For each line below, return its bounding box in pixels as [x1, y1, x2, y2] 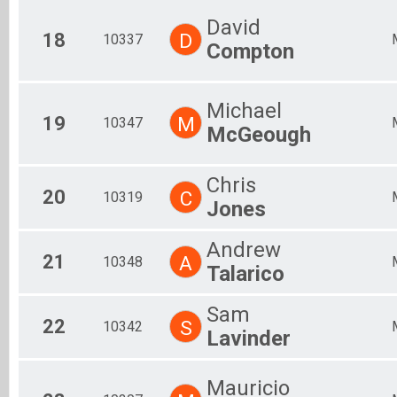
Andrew [206, 237, 281, 262]
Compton [206, 38, 294, 64]
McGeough [206, 121, 311, 147]
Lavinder [206, 325, 291, 351]
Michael [206, 97, 282, 123]
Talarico [206, 261, 284, 286]
